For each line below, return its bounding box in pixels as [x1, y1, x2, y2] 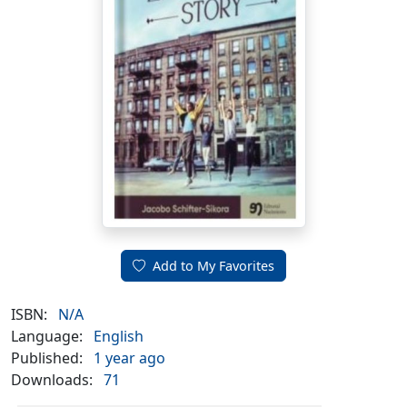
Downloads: [11, 369, 93, 390]
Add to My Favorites [153, 256, 274, 274]
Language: [11, 325, 83, 346]
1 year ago [94, 347, 165, 368]
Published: [11, 347, 83, 368]
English [94, 325, 144, 346]
